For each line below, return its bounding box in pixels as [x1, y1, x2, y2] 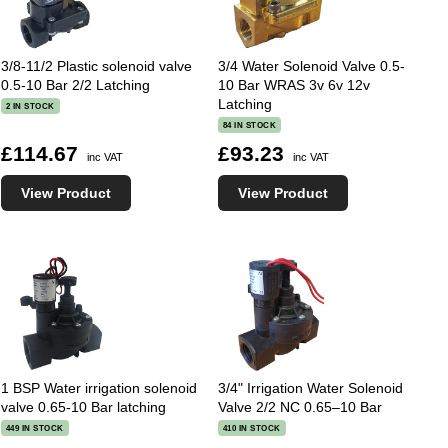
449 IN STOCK [5, 423, 64, 434]
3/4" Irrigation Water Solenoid [217, 379, 403, 396]
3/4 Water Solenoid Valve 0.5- [217, 57, 405, 74]
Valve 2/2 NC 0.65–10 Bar [217, 398, 382, 415]
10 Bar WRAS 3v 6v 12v [217, 76, 370, 93]
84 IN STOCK [222, 120, 277, 131]
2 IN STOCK [5, 101, 55, 112]
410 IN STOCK [222, 423, 281, 434]
